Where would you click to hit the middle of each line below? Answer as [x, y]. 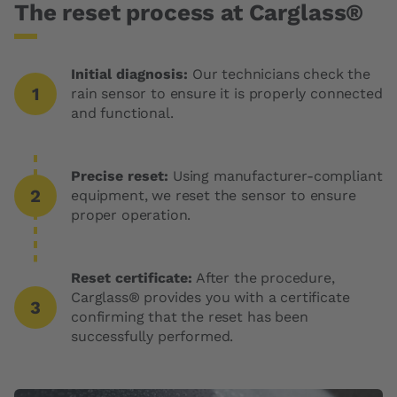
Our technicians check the [279, 74]
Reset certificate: [132, 278]
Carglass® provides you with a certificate [210, 297]
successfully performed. [155, 336]
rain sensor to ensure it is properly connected [227, 93]
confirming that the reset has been [190, 317]
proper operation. [131, 215]
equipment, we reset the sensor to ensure [214, 195]
